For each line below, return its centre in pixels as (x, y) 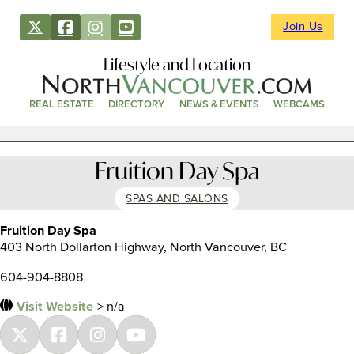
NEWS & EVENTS (219, 105)
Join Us (303, 27)
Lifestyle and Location (177, 64)
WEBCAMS (299, 105)
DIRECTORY (137, 105)
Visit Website (55, 307)
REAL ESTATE (62, 105)
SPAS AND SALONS (177, 199)
